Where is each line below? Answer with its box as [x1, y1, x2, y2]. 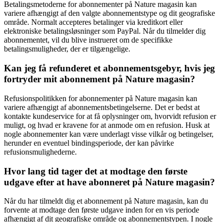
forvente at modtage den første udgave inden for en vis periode [4, 206, 199, 215]
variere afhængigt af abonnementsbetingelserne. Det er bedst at [4, 103, 200, 111]
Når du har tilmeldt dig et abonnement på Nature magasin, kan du [4, 197, 208, 206]
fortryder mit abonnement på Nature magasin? [4, 74, 195, 85]
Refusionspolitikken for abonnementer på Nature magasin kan [4, 94, 197, 103]
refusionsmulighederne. [4, 147, 77, 156]
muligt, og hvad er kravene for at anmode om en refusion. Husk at [4, 120, 210, 129]
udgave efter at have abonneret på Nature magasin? [4, 176, 215, 187]
